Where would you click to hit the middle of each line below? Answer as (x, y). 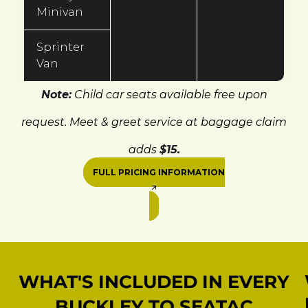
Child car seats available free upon (169, 95)
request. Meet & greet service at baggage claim (154, 122)
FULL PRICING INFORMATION (159, 173)
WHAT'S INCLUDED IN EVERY (154, 282)
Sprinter (60, 47)
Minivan (60, 12)
